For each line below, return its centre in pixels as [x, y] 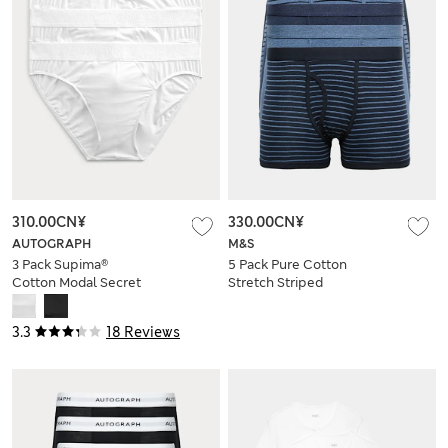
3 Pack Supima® [60, 265]
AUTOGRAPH [51, 244]
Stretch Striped [275, 283]
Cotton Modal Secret [76, 283]
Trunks [249, 301]
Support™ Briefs [63, 301]
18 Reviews [143, 332]
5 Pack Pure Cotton [287, 265]
